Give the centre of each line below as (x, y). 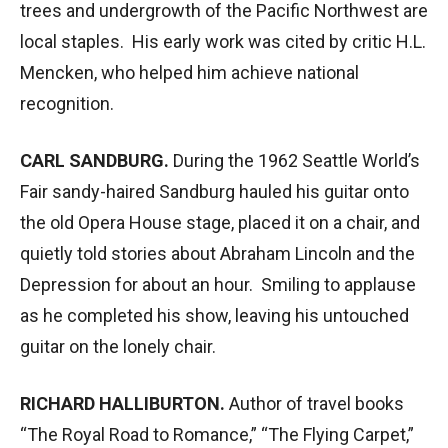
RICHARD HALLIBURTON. (122, 403)
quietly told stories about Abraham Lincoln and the (217, 253)
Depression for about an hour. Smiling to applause (218, 284)
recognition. (67, 103)
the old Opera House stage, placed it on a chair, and (220, 222)
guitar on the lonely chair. (118, 346)
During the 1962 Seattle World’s (294, 160)
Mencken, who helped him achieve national (189, 72)
